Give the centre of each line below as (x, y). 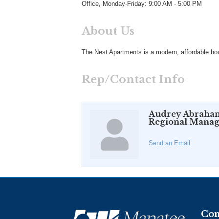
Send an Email (169, 143)
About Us (108, 31)
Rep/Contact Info (133, 79)
